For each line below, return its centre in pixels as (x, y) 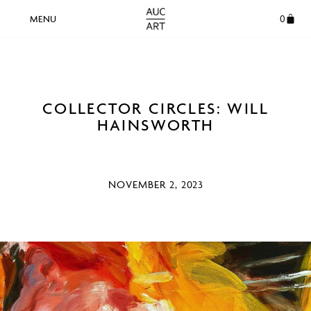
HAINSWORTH (155, 125)
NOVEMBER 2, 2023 (155, 184)
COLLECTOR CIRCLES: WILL (155, 108)
